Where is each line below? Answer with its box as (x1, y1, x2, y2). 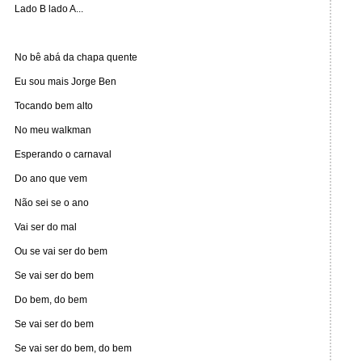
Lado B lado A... (15, 3, 83, 15)
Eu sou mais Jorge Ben (15, 76, 116, 87)
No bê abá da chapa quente (15, 52, 137, 63)
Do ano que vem (15, 173, 87, 184)
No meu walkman (15, 124, 91, 136)
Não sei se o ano (15, 197, 89, 208)
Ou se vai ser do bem (15, 246, 107, 257)
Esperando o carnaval (15, 149, 112, 160)
